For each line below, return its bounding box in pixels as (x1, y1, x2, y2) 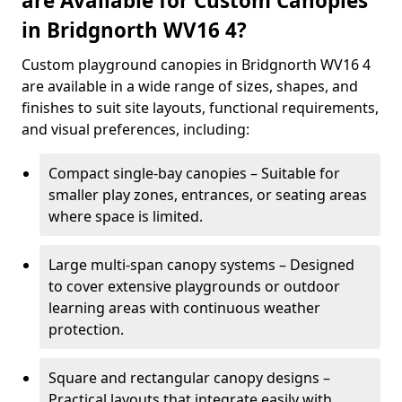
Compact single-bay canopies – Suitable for (48, 163, 340, 183)
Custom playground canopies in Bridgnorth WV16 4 (22, 55, 371, 74)
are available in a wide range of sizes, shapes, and (22, 76, 358, 96)
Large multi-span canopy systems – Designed (48, 255, 354, 275)
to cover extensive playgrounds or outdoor (48, 276, 340, 296)
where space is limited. (48, 206, 203, 226)
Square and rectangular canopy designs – (48, 368, 330, 388)
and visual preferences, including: (22, 119, 249, 139)
